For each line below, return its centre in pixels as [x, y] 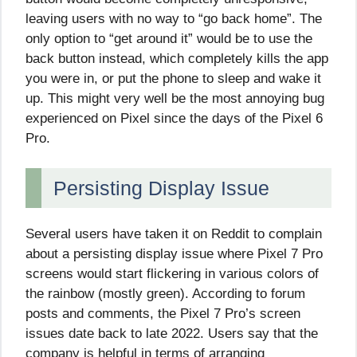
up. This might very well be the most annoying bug [175, 98]
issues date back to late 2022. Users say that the [172, 334]
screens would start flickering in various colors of [172, 274]
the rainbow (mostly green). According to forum [165, 294]
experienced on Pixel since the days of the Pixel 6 [174, 118]
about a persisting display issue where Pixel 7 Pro [174, 254]
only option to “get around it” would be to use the [169, 38]
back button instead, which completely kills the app [177, 58]
